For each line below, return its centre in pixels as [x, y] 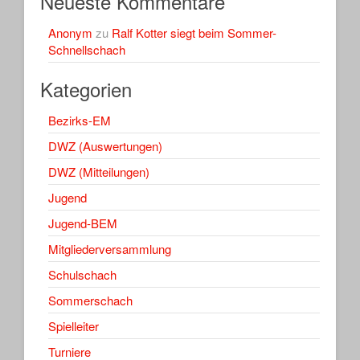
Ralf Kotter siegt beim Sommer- [194, 32]
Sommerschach [90, 300]
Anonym [70, 32]
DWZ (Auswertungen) [105, 145]
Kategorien [86, 88]
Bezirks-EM [80, 120]
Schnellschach [87, 49]
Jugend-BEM [83, 223]
